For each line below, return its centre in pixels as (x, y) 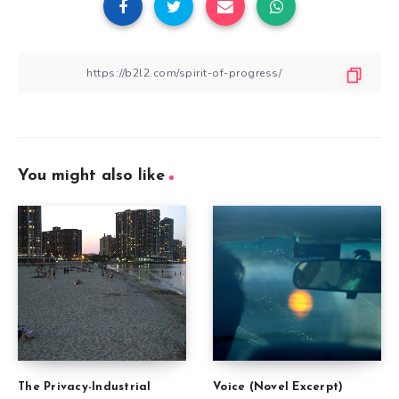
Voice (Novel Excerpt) (278, 387)
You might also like (91, 176)
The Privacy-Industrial (85, 387)
